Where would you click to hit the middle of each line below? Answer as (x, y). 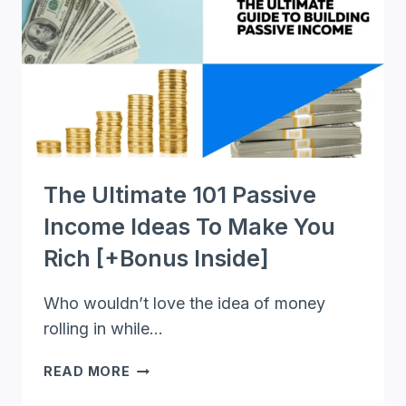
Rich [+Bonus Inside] (156, 259)
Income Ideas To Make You (189, 227)
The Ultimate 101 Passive (180, 195)
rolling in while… (103, 329)
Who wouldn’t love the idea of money (184, 304)
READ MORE (87, 372)
